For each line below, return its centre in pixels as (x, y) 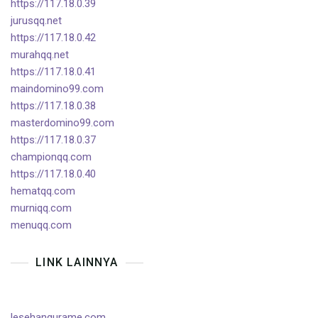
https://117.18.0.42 (53, 38)
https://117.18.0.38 (53, 106)
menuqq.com (41, 225)
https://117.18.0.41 (53, 72)
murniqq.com (41, 208)
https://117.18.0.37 (53, 140)
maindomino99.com (57, 89)
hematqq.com (43, 191)
